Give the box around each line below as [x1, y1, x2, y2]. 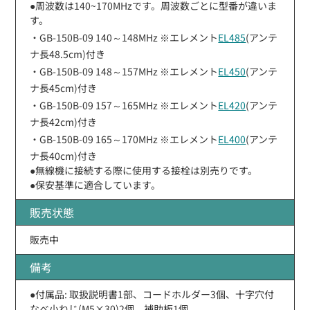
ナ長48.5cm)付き [30, 46, 106, 61]
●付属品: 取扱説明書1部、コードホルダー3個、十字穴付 [30, 286, 275, 301]
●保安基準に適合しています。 [30, 177, 161, 192]
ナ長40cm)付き [30, 148, 98, 163]
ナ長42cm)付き [30, 114, 98, 129]
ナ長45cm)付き [30, 80, 98, 95]
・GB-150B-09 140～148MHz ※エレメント [30, 30, 219, 44]
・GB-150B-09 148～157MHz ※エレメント [30, 64, 219, 78]
